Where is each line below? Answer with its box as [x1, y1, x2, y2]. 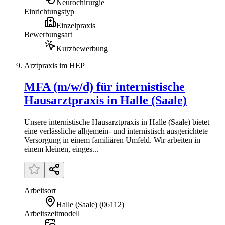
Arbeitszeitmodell [24, 209, 80, 218]
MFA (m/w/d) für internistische [24, 80, 185, 94]
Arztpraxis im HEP [24, 61, 85, 70]
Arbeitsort [24, 186, 56, 195]
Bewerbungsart [24, 30, 72, 39]
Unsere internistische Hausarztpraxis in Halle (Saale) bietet [24, 118, 209, 127]
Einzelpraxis [56, 21, 95, 30]
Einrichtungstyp [24, 7, 74, 16]
